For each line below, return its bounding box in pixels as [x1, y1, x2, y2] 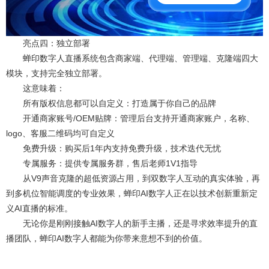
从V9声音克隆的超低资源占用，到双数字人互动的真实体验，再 [6, 173, 260, 183]
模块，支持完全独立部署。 [6, 68, 107, 78]
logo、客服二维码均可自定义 [6, 128, 115, 138]
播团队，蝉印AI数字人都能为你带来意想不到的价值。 [6, 233, 207, 243]
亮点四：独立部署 [6, 38, 90, 48]
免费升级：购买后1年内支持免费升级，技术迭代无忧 [6, 143, 221, 153]
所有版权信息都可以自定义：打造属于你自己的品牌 [6, 98, 216, 108]
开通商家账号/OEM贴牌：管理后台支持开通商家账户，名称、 [6, 113, 255, 123]
